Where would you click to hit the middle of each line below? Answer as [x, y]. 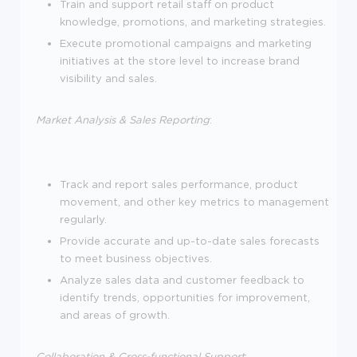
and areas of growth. [115, 314]
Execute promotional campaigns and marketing [186, 43]
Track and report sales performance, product [179, 184]
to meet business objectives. [136, 258]
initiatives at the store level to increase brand [180, 60]
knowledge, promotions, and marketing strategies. [193, 21]
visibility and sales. [108, 78]
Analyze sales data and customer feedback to [182, 279]
